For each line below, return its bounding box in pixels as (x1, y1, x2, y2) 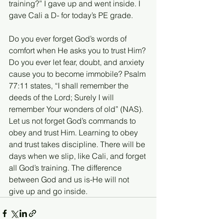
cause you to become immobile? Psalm (9, 68, 148, 79)
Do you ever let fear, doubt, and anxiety (9, 57, 146, 67)
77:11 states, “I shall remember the (9, 80, 131, 90)
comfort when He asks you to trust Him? (9, 45, 148, 55)
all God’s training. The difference (9, 162, 124, 173)
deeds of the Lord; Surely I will (9, 92, 116, 102)
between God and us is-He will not (9, 174, 131, 184)
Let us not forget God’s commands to (9, 115, 138, 126)
